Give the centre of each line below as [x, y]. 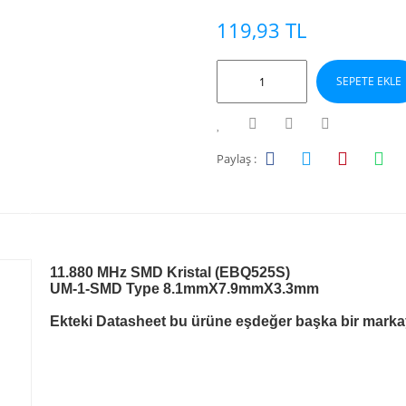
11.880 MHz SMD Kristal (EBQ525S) [170, 272]
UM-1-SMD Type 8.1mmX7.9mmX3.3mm [184, 289]
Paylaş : [237, 158]
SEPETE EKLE [368, 81]
